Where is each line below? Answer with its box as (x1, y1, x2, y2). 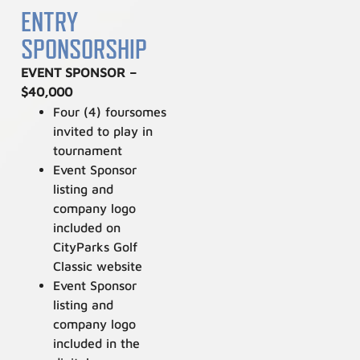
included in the (53, 335, 141, 350)
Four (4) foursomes (53, 104, 167, 119)
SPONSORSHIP (21, 32, 148, 65)
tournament (53, 142, 123, 157)
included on (53, 219, 121, 235)
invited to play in (53, 123, 153, 138)
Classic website (53, 258, 143, 273)
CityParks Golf (53, 239, 138, 254)
